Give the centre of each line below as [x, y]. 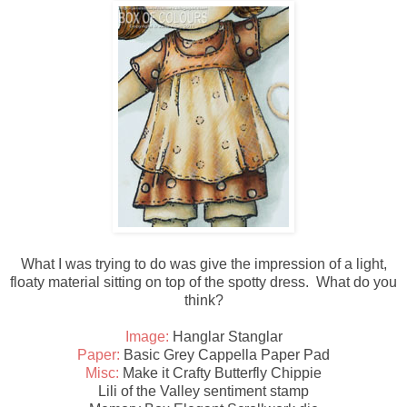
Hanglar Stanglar [225, 336]
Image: [147, 336]
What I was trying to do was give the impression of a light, [203, 263]
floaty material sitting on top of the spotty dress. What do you [203, 282]
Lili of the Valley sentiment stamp [203, 391]
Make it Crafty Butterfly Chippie [220, 372]
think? [203, 300]
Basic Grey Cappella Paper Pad [225, 354]
